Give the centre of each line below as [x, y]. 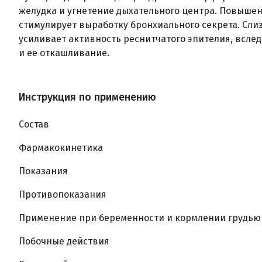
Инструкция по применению [87, 97]
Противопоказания [63, 194]
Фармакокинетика [61, 148]
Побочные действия [64, 241]
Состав [34, 124]
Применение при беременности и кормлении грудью [140, 218]
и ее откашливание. [65, 53]
